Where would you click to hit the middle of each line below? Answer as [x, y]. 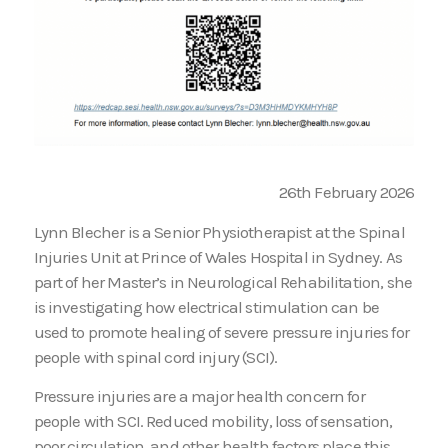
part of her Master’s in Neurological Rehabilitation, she [222, 281]
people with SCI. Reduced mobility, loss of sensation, [213, 421]
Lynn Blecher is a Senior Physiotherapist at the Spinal [219, 231]
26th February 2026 [346, 192]
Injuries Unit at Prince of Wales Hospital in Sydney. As [217, 256]
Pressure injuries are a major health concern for [199, 396]
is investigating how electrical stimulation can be [206, 306]
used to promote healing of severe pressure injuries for [221, 331]
